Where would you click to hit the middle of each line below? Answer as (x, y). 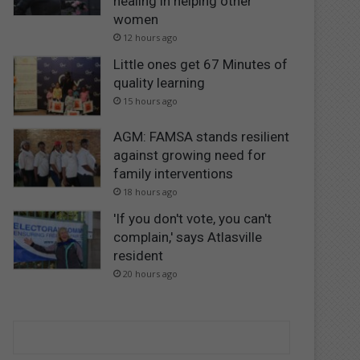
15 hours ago (151, 101)
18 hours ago (151, 191)
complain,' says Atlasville (188, 237)
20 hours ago (151, 273)
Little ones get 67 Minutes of (201, 65)
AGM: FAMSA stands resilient (202, 136)
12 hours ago (151, 38)
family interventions (174, 173)
